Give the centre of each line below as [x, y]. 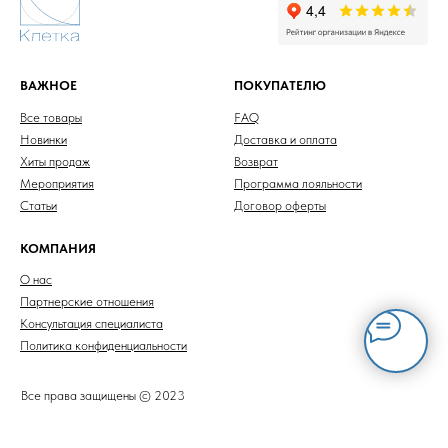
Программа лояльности [298, 183]
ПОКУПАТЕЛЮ [280, 85]
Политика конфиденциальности [103, 345]
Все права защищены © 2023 [102, 395]
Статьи [38, 205]
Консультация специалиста [91, 323]
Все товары [51, 117]
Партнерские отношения [87, 301]
